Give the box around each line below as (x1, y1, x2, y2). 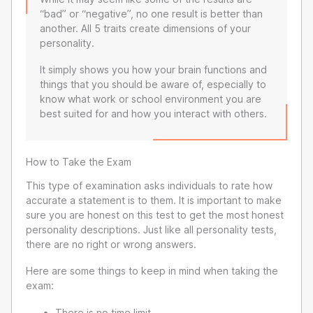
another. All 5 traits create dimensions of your (40, 22, 251, 34)
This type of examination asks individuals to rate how (26, 179, 272, 191)
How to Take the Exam (26, 155, 131, 168)
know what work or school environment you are (40, 93, 261, 105)
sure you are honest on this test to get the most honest (26, 208, 284, 221)
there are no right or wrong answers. (26, 238, 196, 250)
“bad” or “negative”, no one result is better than (40, 7, 263, 20)
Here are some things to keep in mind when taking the (26, 265, 278, 277)
